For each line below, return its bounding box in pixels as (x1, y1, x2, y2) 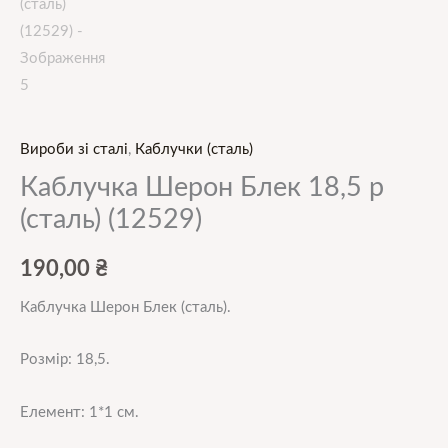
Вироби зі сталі (20, 141, 128, 157)
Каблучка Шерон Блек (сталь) (20, 299, 227, 315)
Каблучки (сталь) (135, 141, 253, 157)
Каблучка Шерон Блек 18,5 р (20, 173, 384, 201)
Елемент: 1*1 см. (20, 404, 139, 420)
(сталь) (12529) (20, 205, 202, 233)
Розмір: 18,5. (20, 352, 110, 368)
